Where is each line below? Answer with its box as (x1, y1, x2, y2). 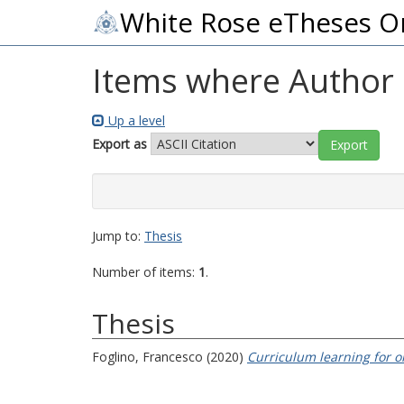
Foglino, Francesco (92, 348, 203, 365)
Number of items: (92, 263, 198, 280)
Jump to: (92, 227, 144, 244)
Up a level (105, 112, 165, 129)
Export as (92, 134, 147, 152)
